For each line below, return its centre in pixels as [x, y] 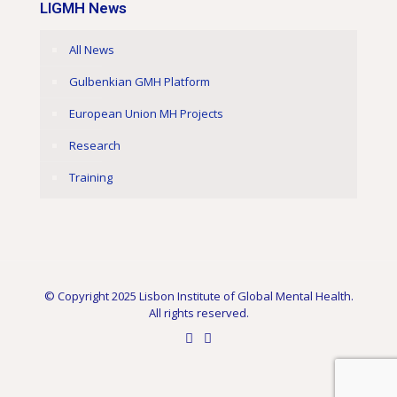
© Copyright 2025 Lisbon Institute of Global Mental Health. [198, 296]
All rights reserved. [198, 313]
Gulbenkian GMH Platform [140, 82]
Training [91, 177]
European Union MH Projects [146, 113]
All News [92, 50]
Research [95, 145]
